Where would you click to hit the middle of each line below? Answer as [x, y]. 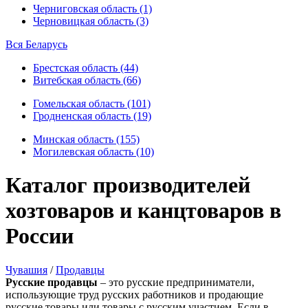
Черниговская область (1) [92, 9]
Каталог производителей [128, 185]
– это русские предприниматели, [176, 282]
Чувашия [26, 269]
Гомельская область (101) [92, 103]
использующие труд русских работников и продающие [134, 294]
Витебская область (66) [87, 80]
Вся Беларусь [36, 44]
